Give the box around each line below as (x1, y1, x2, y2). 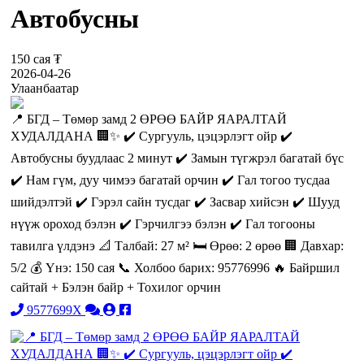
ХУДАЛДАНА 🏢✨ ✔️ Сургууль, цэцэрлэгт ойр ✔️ (11, 128, 292, 143)
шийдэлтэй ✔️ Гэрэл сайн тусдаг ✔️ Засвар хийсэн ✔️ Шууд (11, 194, 340, 209)
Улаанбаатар (11, 80, 79, 95)
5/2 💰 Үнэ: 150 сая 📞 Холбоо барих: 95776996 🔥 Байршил (11, 260, 340, 275)
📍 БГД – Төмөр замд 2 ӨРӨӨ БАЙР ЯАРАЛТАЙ (11, 111, 287, 126)
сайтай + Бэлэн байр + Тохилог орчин (11, 279, 221, 294)
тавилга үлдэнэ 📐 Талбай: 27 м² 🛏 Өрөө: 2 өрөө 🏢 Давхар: (11, 238, 344, 253)
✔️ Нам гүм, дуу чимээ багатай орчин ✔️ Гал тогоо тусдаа (11, 172, 330, 187)
